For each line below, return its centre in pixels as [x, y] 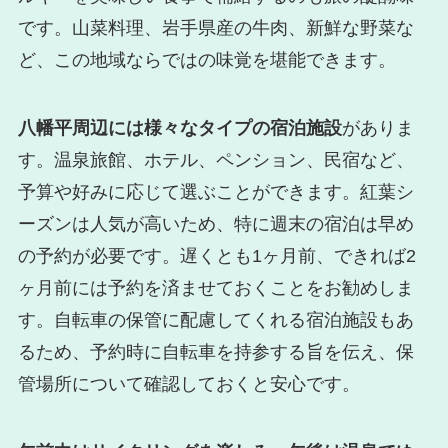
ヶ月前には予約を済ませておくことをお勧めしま [215, 288]
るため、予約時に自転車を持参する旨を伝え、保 [215, 352]
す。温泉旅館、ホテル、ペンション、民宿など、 [215, 160]
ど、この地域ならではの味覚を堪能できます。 [206, 60]
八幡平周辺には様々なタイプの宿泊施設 [179, 128]
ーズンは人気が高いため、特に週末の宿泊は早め [215, 224]
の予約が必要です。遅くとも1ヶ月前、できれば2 [216, 256]
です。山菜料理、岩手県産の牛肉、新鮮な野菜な [215, 28]
